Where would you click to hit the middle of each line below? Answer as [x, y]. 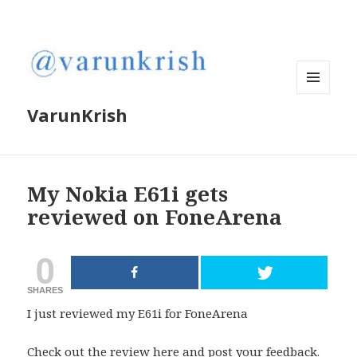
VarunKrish [78, 115]
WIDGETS [320, 127]
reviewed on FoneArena [155, 217]
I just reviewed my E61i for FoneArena [138, 314]
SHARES [45, 290]
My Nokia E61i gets [128, 194]
